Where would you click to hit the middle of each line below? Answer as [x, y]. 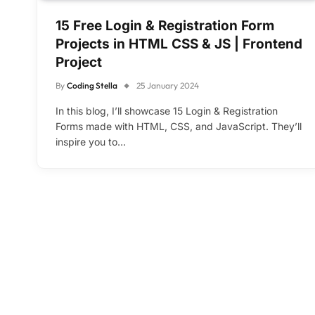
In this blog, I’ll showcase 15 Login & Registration [167, 111]
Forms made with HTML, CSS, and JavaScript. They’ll [179, 127]
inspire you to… [91, 142]
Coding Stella [92, 86]
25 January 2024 [168, 86]
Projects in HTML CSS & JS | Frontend [179, 44]
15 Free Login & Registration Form [165, 26]
